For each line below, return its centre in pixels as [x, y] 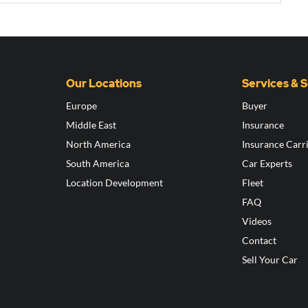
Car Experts [267, 164]
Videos [257, 221]
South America [97, 164]
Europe [81, 106]
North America [98, 144]
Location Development [114, 183]
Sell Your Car [270, 260]
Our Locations [103, 84]
